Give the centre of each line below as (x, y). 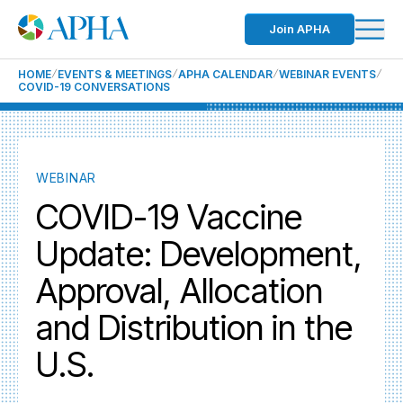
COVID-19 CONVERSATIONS (94, 87)
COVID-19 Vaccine (169, 217)
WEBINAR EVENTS (327, 74)
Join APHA (300, 29)
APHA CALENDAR (225, 74)
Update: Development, (199, 254)
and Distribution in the (194, 327)
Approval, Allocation (179, 291)
